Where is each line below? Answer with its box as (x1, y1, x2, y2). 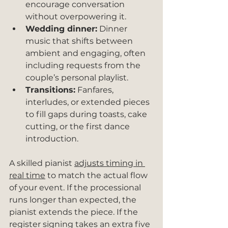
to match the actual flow (45, 170, 150, 180)
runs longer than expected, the (9, 195, 138, 205)
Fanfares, (75, 85, 116, 95)
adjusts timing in (74, 158, 145, 168)
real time (9, 170, 45, 180)
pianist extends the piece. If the (9, 207, 140, 217)
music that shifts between (25, 36, 135, 46)
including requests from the (25, 61, 142, 70)
